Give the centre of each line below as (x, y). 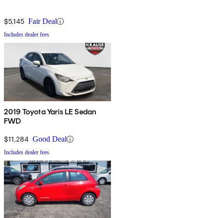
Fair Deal (43, 21)
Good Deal (50, 139)
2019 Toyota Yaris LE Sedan (50, 112)
